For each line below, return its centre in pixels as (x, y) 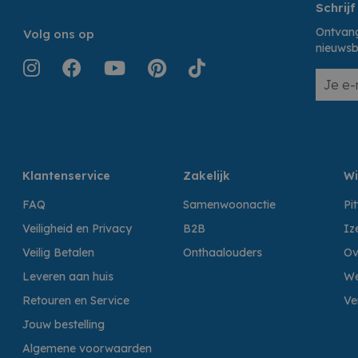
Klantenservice (66, 175)
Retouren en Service (76, 300)
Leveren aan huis (68, 276)
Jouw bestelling (64, 324)
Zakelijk (207, 175)
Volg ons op (59, 34)
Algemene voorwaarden (87, 348)
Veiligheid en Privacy (77, 228)
